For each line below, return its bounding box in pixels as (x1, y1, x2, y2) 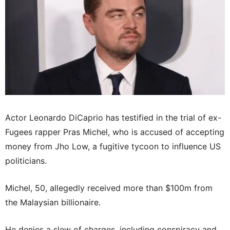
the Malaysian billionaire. (5, 197, 101, 208)
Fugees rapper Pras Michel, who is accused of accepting (5, 127, 224, 138)
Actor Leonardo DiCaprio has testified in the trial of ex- (5, 112, 221, 123)
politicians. (5, 156, 47, 166)
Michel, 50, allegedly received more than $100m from (5, 183, 213, 194)
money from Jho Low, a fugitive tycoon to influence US (5, 141, 221, 152)
